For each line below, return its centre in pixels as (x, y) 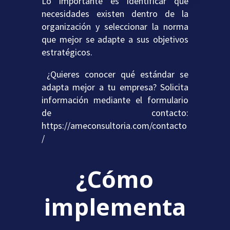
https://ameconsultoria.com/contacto (114, 126)
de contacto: (115, 113)
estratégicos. (67, 52)
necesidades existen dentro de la (115, 14)
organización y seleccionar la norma (115, 27)
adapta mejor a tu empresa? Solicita (115, 87)
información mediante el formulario (115, 100)
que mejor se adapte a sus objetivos (115, 40)
